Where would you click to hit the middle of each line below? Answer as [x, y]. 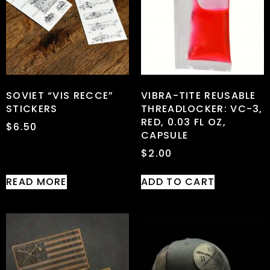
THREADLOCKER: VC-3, [202, 108]
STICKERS [32, 108]
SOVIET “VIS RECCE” [60, 95]
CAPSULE [165, 135]
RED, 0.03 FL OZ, [184, 122]
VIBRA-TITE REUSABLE [199, 95]
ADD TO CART [178, 181]
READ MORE [36, 181]
